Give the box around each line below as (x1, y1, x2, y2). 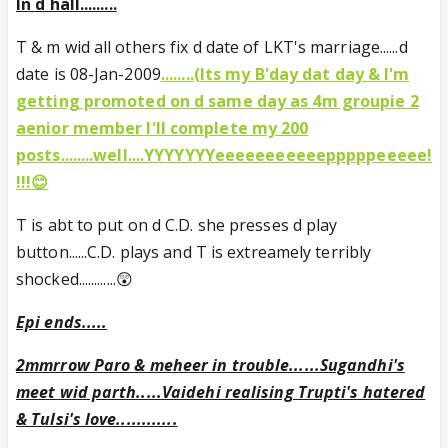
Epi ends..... (16, 311, 108, 333)
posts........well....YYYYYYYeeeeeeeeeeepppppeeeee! (16, 144, 433, 166)
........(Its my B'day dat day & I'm (160, 63, 410, 85)
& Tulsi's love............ (16, 408, 178, 430)
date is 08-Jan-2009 (16, 63, 161, 85)
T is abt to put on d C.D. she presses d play (16, 214, 338, 236)
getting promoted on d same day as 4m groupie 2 (16, 90, 419, 112)
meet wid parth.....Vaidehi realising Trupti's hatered (16, 381, 426, 403)
